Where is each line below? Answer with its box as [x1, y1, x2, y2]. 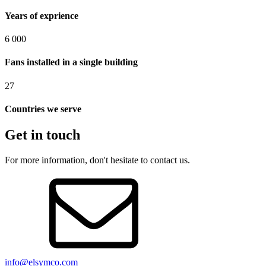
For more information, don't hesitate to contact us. [5, 154, 190, 165]
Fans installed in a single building [5, 57, 138, 68]
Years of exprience [5, 10, 81, 21]
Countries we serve [5, 103, 81, 114]
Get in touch [5, 127, 80, 143]
